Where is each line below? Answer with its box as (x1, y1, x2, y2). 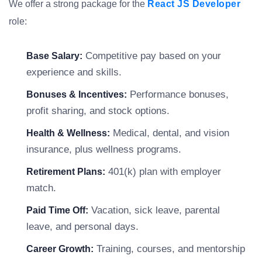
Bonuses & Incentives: (26, 89, 127, 99)
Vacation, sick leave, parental (88, 205, 220, 216)
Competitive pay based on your (82, 50, 221, 61)
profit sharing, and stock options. (26, 105, 170, 116)
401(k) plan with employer (105, 166, 221, 177)
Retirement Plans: (26, 167, 105, 177)
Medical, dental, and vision (110, 127, 229, 139)
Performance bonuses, (127, 89, 229, 100)
